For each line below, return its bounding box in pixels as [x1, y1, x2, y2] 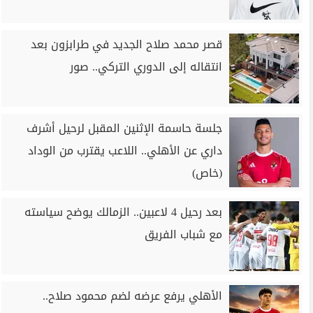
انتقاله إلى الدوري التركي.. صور [70, 56, 222, 78]
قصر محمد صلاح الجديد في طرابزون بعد [31, 34, 222, 55]
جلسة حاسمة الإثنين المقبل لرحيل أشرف [27, 117, 222, 139]
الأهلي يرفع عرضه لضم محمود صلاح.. [43, 285, 222, 307]
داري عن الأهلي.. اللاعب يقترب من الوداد [28, 140, 222, 161]
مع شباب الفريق [145, 224, 222, 245]
